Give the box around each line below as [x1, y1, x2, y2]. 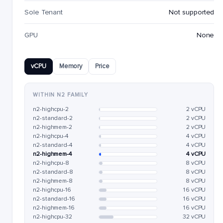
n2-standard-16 [33, 195, 75, 203]
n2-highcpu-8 [33, 159, 70, 167]
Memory [59, 62, 83, 70]
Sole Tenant [24, 8, 63, 16]
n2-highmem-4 [33, 150, 72, 158]
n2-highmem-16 [33, 204, 75, 212]
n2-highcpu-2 [33, 106, 69, 113]
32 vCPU [182, 213, 206, 221]
